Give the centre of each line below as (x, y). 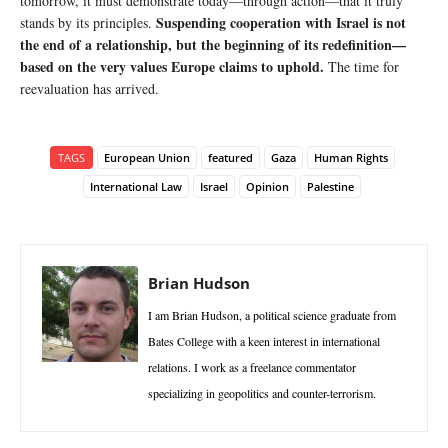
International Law (136, 186)
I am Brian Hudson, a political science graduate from (272, 314)
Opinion (267, 186)
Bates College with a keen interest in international (264, 340)
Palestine (330, 186)
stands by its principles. (88, 22)
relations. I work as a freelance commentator (252, 366)
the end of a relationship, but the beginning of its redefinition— (213, 44)
